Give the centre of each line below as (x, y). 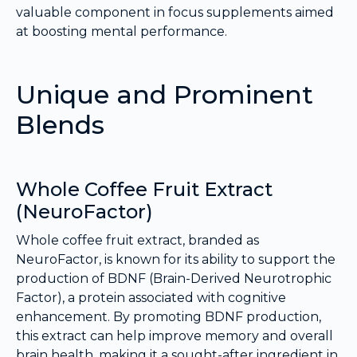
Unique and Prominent (165, 95)
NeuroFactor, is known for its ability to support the (176, 260)
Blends (60, 125)
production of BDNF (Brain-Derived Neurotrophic (174, 279)
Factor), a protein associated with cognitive (151, 298)
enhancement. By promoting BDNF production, (169, 317)
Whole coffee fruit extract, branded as (137, 241)
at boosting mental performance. (122, 32)
